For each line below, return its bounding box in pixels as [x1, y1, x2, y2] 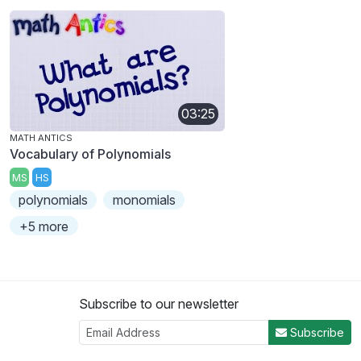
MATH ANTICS [10, 131, 73, 143]
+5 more [19, 218, 69, 235]
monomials [112, 192, 176, 209]
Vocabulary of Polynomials [10, 145, 171, 162]
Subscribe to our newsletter [79, 296, 239, 313]
